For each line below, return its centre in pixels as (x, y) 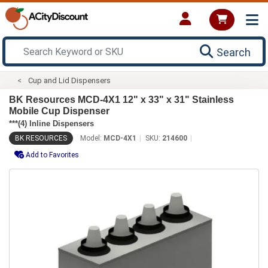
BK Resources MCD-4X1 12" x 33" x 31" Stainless (121, 99)
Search (234, 52)
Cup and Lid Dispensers (70, 80)
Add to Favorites (52, 155)
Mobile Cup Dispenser (59, 111)
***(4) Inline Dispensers (51, 123)
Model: (92, 138)
